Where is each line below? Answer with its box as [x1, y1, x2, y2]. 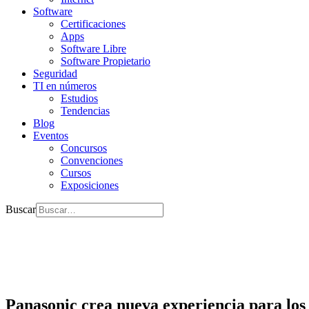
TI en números [33, 80, 97, 92]
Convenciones [61, 154, 123, 166]
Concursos [61, 142, 107, 154]
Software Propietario [61, 55, 150, 67]
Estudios [61, 92, 98, 104]
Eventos [33, 130, 68, 141]
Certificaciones [61, 18, 126, 30]
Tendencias [61, 105, 110, 117]
